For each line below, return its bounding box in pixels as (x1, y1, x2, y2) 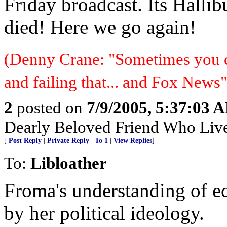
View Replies (113, 137, 152, 144)
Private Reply (47, 137, 89, 144)
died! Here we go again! (4, 16, 196, 38)
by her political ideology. (4, 202, 204, 224)
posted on (13, 98, 87, 117)
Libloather (30, 154, 107, 172)
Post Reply (9, 137, 42, 144)
